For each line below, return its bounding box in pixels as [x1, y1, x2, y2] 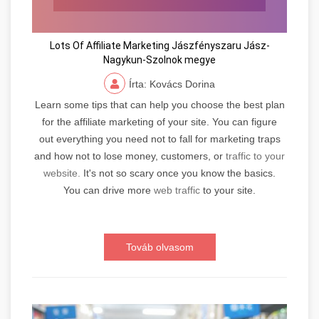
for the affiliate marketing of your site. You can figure [42, 115, 277, 127]
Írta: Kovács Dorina [129, 78, 215, 90]
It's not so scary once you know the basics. [80, 167, 276, 179]
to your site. [200, 184, 256, 196]
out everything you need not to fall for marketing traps [38, 132, 281, 145]
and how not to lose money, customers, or [34, 150, 226, 162]
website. [43, 167, 80, 179]
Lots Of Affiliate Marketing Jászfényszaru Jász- [49, 39, 270, 51]
